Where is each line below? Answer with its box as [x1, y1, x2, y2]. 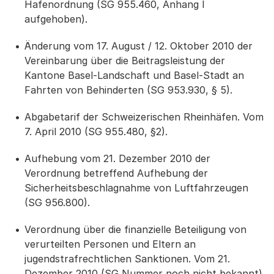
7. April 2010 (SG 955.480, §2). [24, 125, 168, 138]
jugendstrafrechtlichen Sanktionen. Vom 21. [24, 253, 230, 265]
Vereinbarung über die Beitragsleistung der [24, 54, 225, 67]
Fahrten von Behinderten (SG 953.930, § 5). [24, 84, 232, 96]
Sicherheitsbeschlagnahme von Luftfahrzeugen [24, 182, 248, 194]
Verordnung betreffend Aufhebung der [24, 167, 208, 179]
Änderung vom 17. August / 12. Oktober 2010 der [24, 40, 253, 52]
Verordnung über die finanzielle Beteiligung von [24, 223, 246, 235]
